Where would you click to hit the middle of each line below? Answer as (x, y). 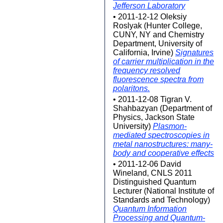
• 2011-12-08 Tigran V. (152, 99)
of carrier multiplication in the (164, 61)
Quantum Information (150, 209)
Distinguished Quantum (155, 182)
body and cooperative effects (164, 153)
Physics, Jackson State (154, 117)
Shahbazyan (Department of (163, 108)
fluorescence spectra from (158, 79)
